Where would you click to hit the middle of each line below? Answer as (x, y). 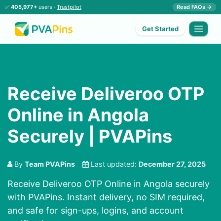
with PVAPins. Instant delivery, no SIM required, (106, 197)
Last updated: (114, 164)
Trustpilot (69, 7)
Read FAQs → (194, 7)
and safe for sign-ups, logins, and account (95, 211)
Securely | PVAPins (90, 136)
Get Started (161, 29)
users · (47, 7)
